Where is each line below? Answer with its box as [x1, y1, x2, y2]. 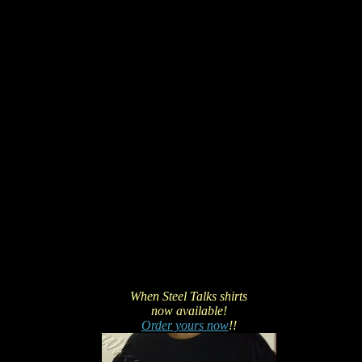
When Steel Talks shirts [130, 288, 248, 303]
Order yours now [141, 318, 229, 332]
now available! [150, 303, 227, 318]
